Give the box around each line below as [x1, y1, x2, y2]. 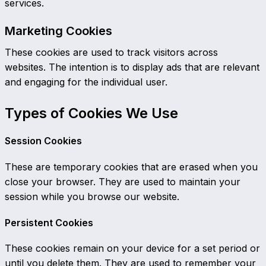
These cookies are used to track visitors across [5, 46, 218, 58]
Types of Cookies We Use [5, 104, 178, 122]
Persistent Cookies [5, 216, 93, 229]
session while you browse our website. [5, 190, 179, 202]
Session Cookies [5, 135, 82, 147]
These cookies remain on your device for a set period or [5, 242, 260, 255]
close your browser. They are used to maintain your [5, 175, 240, 188]
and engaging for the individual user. [5, 76, 167, 88]
